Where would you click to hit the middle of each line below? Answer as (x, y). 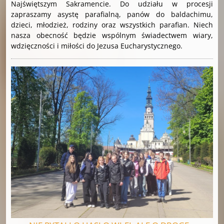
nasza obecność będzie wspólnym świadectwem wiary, (112, 35)
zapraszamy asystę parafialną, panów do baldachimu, (112, 14)
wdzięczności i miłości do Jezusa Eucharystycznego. (97, 45)
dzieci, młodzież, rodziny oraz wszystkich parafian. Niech (112, 24)
